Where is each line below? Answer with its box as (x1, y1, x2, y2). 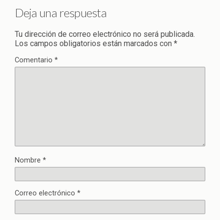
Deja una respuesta (15, 5, 107, 20)
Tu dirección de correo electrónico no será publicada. (15, 29, 195, 39)
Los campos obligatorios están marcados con (15, 38, 174, 48)
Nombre (15, 156, 43, 165)
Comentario (15, 55, 55, 64)
